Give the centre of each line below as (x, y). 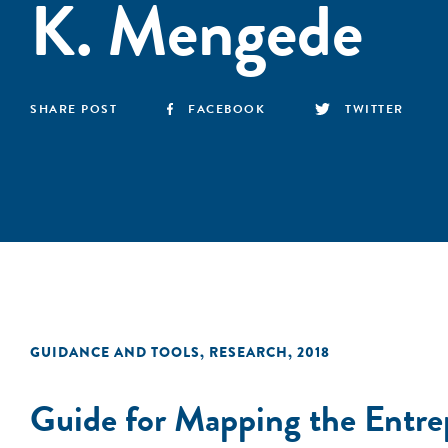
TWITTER (374, 109)
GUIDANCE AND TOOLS (115, 352)
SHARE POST (73, 109)
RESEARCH (248, 352)
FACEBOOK (227, 109)
